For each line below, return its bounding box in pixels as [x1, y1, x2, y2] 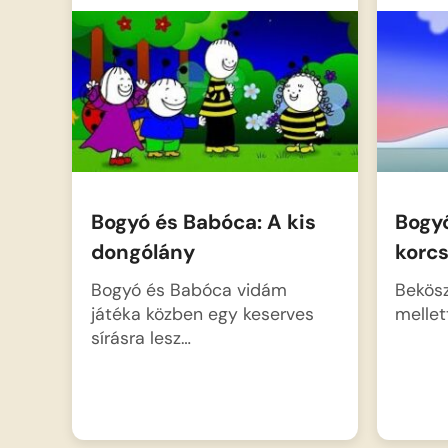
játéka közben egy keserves [90, 301, 314, 325]
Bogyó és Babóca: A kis [90, 209, 316, 236]
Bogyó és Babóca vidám [90, 277, 287, 301]
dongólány [90, 239, 195, 266]
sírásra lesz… [90, 325, 191, 349]
